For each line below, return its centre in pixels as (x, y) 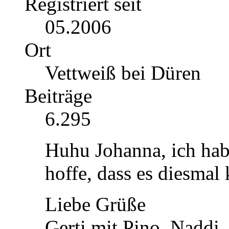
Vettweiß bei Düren (123, 73)
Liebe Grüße (95, 204)
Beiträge (58, 96)
